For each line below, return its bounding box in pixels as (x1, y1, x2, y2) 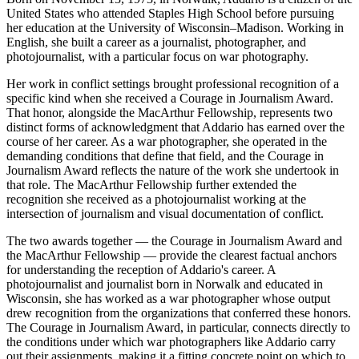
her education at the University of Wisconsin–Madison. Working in (6, 21, 344, 35)
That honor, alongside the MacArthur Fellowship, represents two (6, 106, 333, 120)
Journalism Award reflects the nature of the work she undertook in (6, 163, 339, 178)
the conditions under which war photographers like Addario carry (6, 335, 336, 349)
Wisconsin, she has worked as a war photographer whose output (6, 292, 330, 306)
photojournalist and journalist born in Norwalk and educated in (6, 277, 323, 292)
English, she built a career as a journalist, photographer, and (6, 35, 306, 50)
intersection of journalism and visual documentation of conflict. (6, 207, 324, 221)
